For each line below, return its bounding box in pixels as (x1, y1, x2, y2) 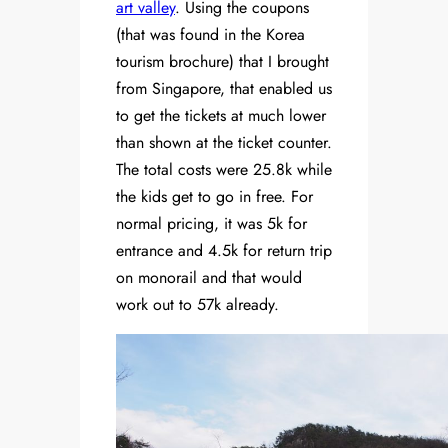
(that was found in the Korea (116, 23, 305, 47)
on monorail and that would (116, 266, 302, 290)
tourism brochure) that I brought (116, 50, 329, 74)
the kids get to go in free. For (116, 185, 313, 209)
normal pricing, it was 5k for (116, 212, 307, 236)
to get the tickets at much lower (116, 104, 326, 128)
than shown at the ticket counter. (116, 131, 332, 155)
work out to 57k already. (116, 293, 279, 317)
